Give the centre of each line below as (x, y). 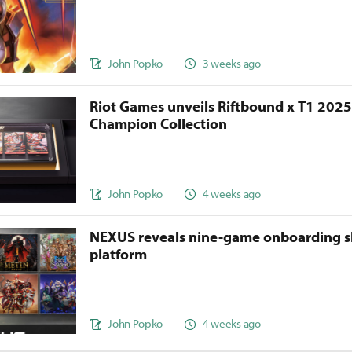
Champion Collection (159, 124)
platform (119, 254)
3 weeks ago (232, 63)
